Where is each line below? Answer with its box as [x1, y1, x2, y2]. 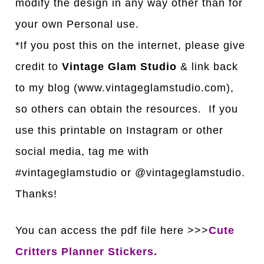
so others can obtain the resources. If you [15, 103, 239, 115]
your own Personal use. [15, 18, 140, 31]
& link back [177, 61, 239, 73]
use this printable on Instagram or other [15, 124, 224, 137]
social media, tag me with [15, 146, 150, 158]
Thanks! [15, 188, 58, 200]
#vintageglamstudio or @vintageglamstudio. [15, 167, 246, 179]
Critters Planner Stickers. [15, 246, 158, 258]
